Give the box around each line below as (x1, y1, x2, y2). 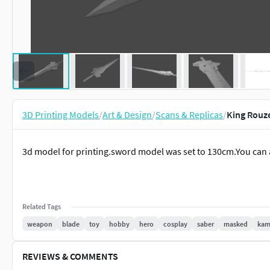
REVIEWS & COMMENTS (22, 250, 118, 262)
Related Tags (22, 202, 61, 211)
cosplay (163, 219, 187, 228)
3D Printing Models (22, 108, 99, 121)
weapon (27, 219, 52, 228)
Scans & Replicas (155, 108, 223, 121)
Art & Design (102, 108, 152, 121)
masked (224, 219, 248, 228)
